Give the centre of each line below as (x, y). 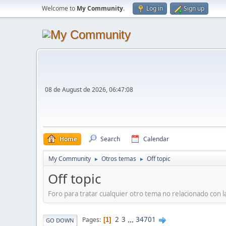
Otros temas (119, 159)
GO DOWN (60, 220)
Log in (155, 8)
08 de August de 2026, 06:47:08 (89, 89)
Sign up (194, 8)
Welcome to (59, 8)
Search (110, 139)
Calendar (156, 139)
